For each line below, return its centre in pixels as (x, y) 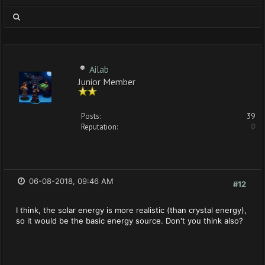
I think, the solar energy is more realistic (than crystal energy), (131, 210)
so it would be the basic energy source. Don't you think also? (130, 221)
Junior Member (107, 81)
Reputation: (99, 127)
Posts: (91, 116)
